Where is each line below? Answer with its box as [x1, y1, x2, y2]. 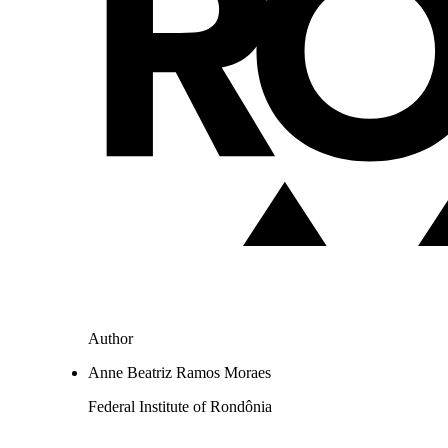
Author [88, 330, 133, 348]
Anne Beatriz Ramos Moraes [88, 364, 271, 382]
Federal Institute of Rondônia [88, 398, 272, 416]
